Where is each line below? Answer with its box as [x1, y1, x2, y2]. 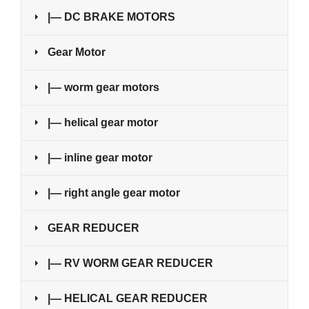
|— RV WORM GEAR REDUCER [48, 257, 213, 270]
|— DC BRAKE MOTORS [48, 11, 175, 23]
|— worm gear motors [48, 81, 159, 94]
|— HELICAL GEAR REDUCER [48, 292, 208, 305]
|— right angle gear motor [48, 187, 180, 199]
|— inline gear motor [48, 152, 152, 164]
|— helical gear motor [48, 117, 158, 129]
